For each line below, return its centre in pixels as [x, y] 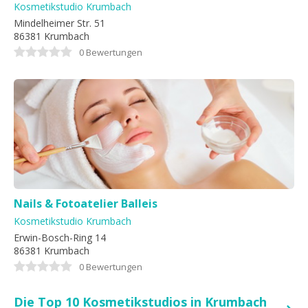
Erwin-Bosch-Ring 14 [60, 238]
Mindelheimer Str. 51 [59, 23]
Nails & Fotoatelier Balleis [86, 203]
